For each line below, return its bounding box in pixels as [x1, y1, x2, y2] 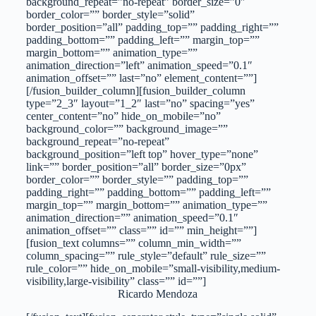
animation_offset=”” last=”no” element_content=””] [25, 72, 257, 84]
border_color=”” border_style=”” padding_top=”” [25, 174, 248, 186]
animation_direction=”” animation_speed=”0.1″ [25, 212, 238, 224]
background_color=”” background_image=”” [25, 123, 228, 135]
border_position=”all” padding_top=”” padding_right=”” [25, 21, 279, 33]
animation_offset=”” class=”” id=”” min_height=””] [25, 224, 257, 236]
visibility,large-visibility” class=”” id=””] [25, 275, 206, 287]
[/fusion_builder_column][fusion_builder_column [25, 85, 245, 97]
